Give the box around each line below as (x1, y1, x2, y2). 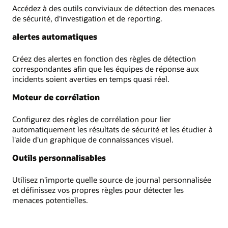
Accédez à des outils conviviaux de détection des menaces (12, 3, 215, 13)
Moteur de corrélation (12, 92, 100, 103)
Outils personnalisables (12, 152, 106, 163)
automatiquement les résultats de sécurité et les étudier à (12, 124, 213, 135)
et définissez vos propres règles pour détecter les (12, 185, 184, 195)
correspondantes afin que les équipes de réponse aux (12, 63, 199, 74)
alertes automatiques (12, 31, 97, 42)
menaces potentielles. (12, 195, 88, 206)
